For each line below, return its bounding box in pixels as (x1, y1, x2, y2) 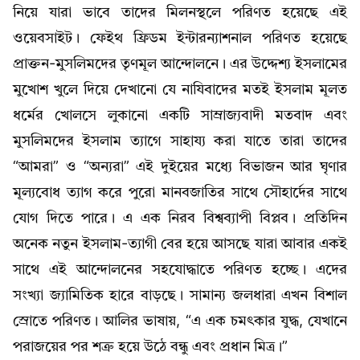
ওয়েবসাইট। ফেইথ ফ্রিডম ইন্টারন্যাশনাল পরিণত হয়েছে (13, 31, 347, 46)
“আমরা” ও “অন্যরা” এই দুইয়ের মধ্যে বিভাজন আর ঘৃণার (13, 159, 347, 174)
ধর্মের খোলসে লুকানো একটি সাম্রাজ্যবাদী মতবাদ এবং (13, 108, 347, 123)
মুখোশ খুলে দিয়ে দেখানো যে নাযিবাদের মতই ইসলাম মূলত (13, 82, 347, 97)
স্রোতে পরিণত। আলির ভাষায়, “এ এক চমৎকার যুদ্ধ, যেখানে (13, 313, 347, 329)
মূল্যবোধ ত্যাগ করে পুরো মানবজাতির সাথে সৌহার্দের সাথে (13, 185, 347, 200)
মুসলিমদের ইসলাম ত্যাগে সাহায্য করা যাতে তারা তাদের (13, 133, 347, 149)
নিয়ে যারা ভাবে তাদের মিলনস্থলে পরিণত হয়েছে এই (13, 5, 347, 20)
